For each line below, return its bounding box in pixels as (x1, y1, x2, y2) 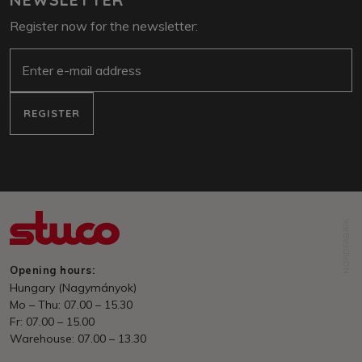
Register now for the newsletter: (10, 18, 198, 35)
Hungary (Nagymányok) (10, 280, 137, 295)
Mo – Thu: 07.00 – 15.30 (10, 297, 133, 312)
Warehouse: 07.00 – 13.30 (10, 330, 146, 346)
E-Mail (9, 49, 46, 66)
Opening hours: (10, 263, 95, 276)
